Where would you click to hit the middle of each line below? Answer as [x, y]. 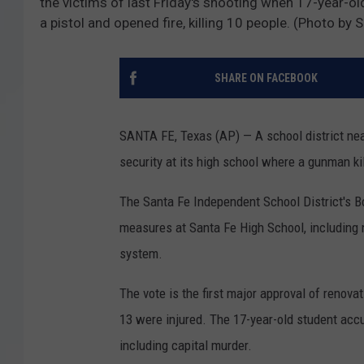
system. [141, 254]
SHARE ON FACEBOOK [266, 78]
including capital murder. [186, 346]
